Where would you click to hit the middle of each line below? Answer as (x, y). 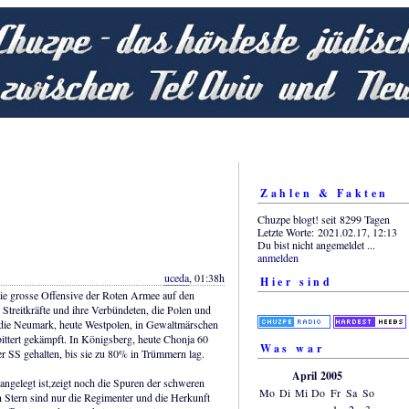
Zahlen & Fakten (325, 194)
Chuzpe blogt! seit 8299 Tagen (324, 219)
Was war (293, 348)
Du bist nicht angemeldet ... (316, 244)
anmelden (278, 257)
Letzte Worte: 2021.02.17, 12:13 (327, 231)
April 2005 (317, 375)
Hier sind (297, 281)
